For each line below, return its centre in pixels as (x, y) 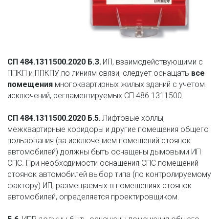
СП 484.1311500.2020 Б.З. (54, 62)
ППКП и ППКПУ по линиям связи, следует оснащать (99, 73)
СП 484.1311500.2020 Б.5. (54, 118)
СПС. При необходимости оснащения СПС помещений (103, 163)
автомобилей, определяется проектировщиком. (93, 197)
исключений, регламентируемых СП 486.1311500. (96, 96)
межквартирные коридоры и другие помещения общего (108, 130)
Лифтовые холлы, (133, 118)
